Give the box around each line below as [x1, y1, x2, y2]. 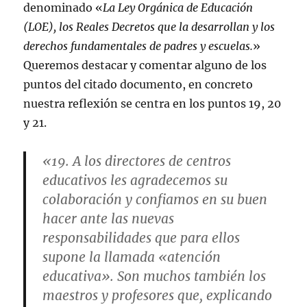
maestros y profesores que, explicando [42, 286, 273, 304]
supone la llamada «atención [42, 248, 221, 265]
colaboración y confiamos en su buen [42, 191, 268, 208]
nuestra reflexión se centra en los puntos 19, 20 [23, 96, 282, 110]
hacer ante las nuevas [42, 210, 175, 227]
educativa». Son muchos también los [42, 267, 267, 284]
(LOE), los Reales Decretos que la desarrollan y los [23, 19, 275, 34]
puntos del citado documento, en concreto [23, 77, 254, 91]
